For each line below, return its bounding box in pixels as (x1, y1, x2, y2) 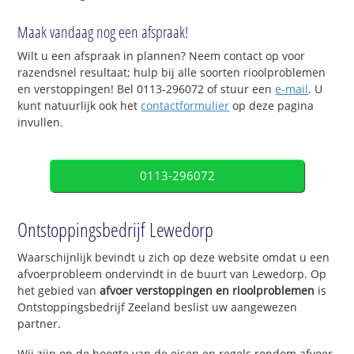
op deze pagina (229, 98, 314, 114)
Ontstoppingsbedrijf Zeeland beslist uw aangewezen (17, 299, 298, 315)
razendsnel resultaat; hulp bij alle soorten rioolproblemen (17, 65, 326, 81)
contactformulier (141, 98, 230, 114)
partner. (17, 316, 62, 332)
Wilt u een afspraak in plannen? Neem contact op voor (17, 48, 306, 64)
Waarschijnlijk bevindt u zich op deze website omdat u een (17, 250, 330, 265)
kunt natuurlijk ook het (17, 98, 141, 114)
